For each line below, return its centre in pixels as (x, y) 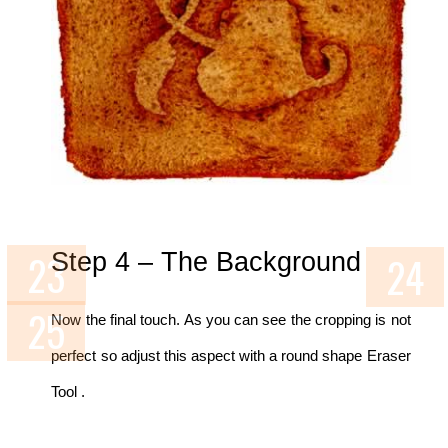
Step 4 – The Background (206, 262)
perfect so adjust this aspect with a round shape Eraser (231, 356)
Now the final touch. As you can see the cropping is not (231, 320)
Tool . (68, 392)
